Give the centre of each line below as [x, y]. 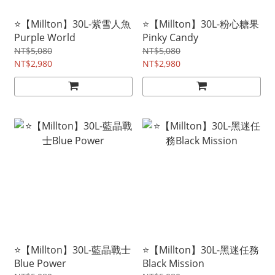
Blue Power [40, 263]
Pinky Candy [170, 37]
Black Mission [173, 263]
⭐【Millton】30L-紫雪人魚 [72, 24]
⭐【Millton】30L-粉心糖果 [201, 24]
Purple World [45, 37]
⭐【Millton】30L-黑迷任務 [201, 250]
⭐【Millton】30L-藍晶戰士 [72, 250]
